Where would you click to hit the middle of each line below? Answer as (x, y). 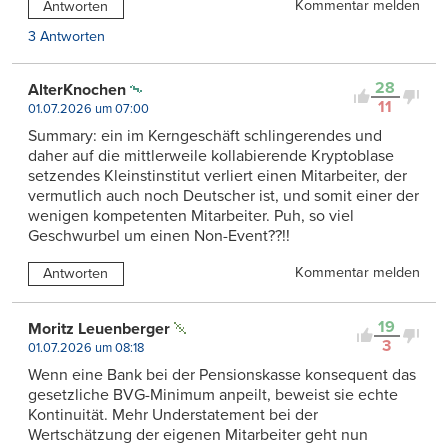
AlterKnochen (77, 89)
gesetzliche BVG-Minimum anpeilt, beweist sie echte (213, 394)
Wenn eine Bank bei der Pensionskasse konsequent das (222, 374)
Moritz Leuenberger (99, 328)
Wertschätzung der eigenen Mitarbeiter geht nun (198, 434)
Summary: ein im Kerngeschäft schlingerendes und (205, 135)
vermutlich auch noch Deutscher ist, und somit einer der (223, 195)
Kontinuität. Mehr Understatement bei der (173, 414)
